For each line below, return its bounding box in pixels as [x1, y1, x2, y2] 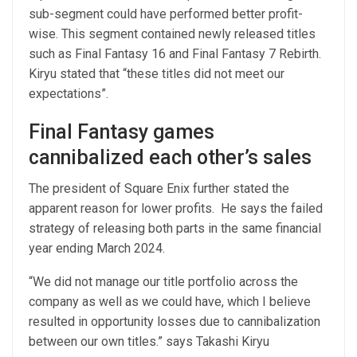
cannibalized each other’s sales [29, 145, 316, 169]
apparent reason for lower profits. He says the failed [29, 200, 323, 216]
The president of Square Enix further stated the [29, 180, 289, 196]
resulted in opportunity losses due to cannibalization [29, 313, 320, 329]
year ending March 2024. [29, 240, 168, 256]
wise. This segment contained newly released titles [29, 25, 316, 41]
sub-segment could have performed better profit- [29, 6, 303, 22]
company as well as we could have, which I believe [29, 293, 311, 309]
